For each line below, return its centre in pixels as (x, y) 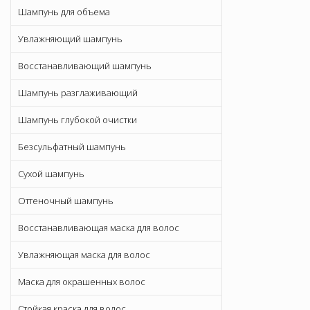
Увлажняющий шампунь (70, 39)
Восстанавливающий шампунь (85, 66)
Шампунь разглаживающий (78, 93)
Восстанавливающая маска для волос (99, 228)
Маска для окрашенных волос (82, 282)
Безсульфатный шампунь (72, 147)
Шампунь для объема (64, 12)
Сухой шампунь (51, 174)
